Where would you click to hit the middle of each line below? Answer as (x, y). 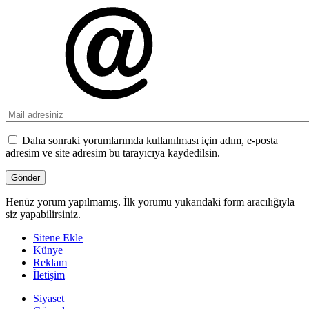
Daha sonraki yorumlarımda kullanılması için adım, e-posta (150, 141)
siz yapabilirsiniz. (43, 215)
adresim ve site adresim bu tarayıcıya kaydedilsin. (113, 153)
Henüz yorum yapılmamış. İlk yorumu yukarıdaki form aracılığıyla (150, 202)
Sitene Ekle (58, 238)
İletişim (49, 275)
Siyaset (49, 299)
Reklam (50, 263)
